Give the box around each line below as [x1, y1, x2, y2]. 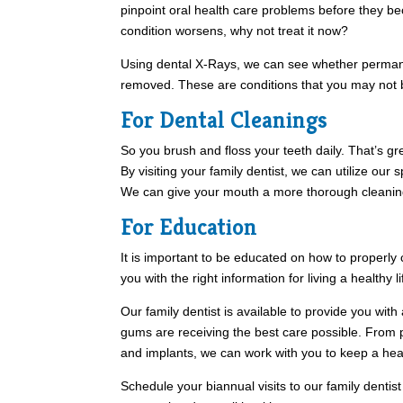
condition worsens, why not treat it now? [121, 23, 349, 39]
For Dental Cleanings [121, 105, 328, 135]
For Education [121, 212, 258, 242]
